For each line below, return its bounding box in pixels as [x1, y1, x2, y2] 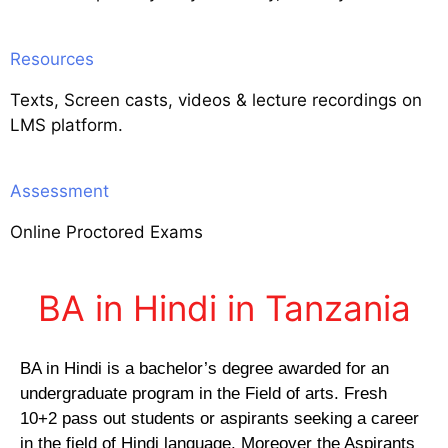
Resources [10, 48, 94, 69]
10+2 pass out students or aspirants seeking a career [20, 407, 419, 428]
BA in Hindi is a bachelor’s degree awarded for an [20, 357, 389, 378]
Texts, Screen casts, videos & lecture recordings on [10, 89, 422, 110]
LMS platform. [10, 114, 123, 135]
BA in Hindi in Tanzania [37, 286, 411, 329]
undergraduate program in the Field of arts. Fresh [20, 382, 387, 403]
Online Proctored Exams [10, 222, 203, 243]
